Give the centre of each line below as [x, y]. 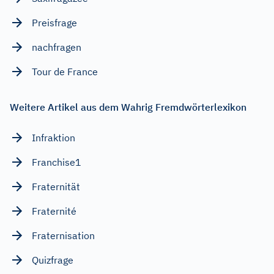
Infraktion [54, 137]
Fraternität [56, 186]
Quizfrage [53, 260]
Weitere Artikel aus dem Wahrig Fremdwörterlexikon [128, 107]
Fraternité [54, 211]
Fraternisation [63, 235]
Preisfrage [54, 22]
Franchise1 [57, 162]
